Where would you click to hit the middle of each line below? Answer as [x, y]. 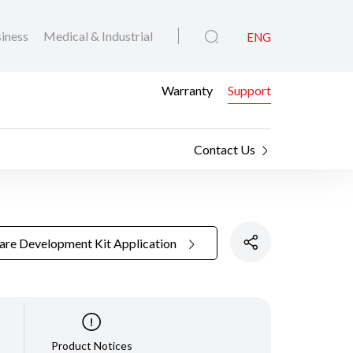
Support [249, 90]
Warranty [187, 90]
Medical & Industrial [98, 36]
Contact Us [225, 150]
